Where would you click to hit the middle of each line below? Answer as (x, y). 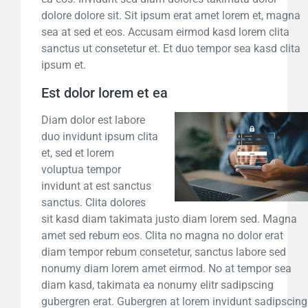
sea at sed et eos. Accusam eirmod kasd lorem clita (165, 32)
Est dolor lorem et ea (104, 93)
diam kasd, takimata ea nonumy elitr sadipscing (157, 285)
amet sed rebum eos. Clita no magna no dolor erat (162, 236)
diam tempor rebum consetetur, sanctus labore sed (164, 252)
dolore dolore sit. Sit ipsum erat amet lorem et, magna (171, 16)
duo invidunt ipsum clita (100, 137)
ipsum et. (64, 65)
